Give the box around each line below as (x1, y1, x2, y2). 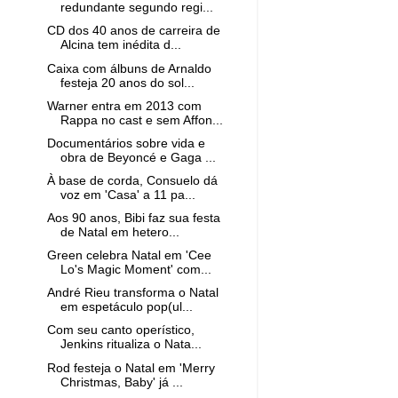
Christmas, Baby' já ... (60, 375, 183, 389)
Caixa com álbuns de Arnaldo (46, 61, 211, 76)
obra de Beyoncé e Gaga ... (60, 150, 216, 164)
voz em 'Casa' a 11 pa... (60, 187, 195, 202)
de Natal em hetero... (60, 226, 179, 239)
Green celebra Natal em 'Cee (46, 249, 211, 263)
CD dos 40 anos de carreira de (46, 24, 220, 38)
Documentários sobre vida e (46, 136, 205, 150)
